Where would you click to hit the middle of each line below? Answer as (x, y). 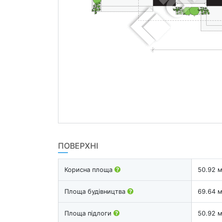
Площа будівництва (96, 191)
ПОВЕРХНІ (78, 145)
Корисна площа (89, 169)
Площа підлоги (89, 213)
